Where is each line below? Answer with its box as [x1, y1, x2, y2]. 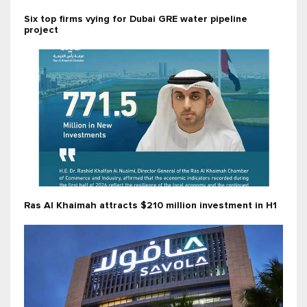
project [24, 25, 58, 36]
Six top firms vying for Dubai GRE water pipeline [24, 14, 247, 25]
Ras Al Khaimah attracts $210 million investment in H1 [24, 201, 277, 211]
